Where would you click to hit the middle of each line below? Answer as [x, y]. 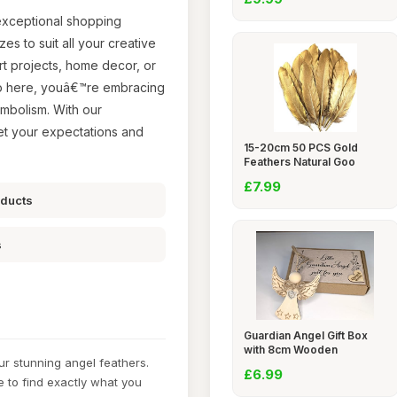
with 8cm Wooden [290, 350]
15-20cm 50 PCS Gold [300, 148]
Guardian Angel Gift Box [305, 336]
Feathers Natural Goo [299, 162]
